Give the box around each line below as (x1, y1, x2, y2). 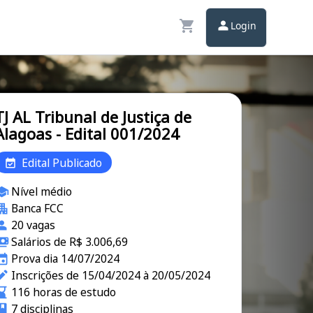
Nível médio (11, 184, 73, 199)
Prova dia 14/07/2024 (11, 251, 120, 266)
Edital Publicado (21, 154, 102, 170)
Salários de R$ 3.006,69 (11, 234, 129, 249)
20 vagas (11, 217, 56, 233)
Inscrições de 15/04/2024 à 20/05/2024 (11, 268, 211, 283)
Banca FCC (11, 201, 64, 216)
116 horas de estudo (11, 284, 117, 300)
